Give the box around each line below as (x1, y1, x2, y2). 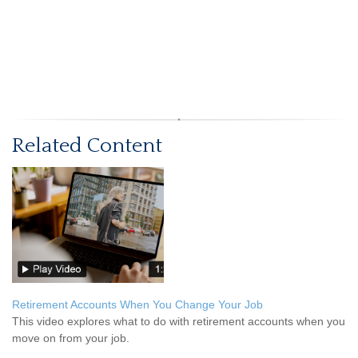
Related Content (12, 133, 162, 157)
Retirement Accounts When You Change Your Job (12, 297, 263, 311)
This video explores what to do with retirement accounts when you (12, 314, 345, 328)
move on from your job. (12, 331, 129, 344)
